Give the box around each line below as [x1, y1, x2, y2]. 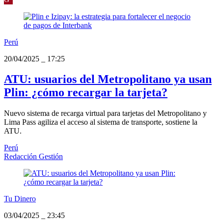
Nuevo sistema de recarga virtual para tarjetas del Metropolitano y [4, 109, 207, 118]
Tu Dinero [4, 194, 36, 203]
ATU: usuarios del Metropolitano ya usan [4, 73, 212, 86]
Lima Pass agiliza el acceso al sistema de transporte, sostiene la [4, 118, 197, 127]
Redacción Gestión [4, 152, 63, 161]
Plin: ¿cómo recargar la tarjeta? [4, 86, 167, 99]
